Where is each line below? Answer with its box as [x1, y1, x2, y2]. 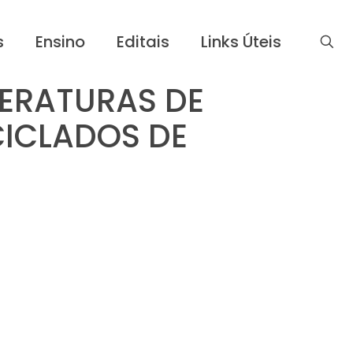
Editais [117, 30, 169, 53]
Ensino [35, 30, 85, 53]
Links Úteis [201, 30, 281, 53]
